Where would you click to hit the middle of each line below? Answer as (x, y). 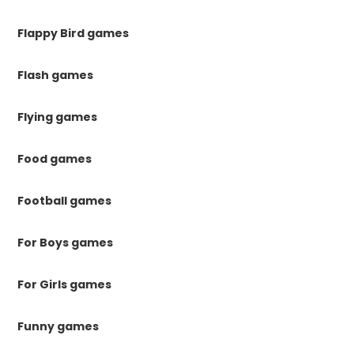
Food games (55, 159)
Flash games (56, 75)
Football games (65, 201)
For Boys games (66, 243)
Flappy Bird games (73, 34)
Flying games (58, 117)
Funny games (58, 327)
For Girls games (65, 285)
